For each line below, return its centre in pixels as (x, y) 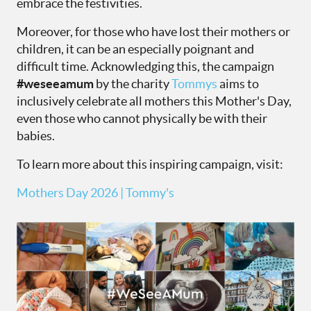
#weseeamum (55, 84)
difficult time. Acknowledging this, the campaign (145, 67)
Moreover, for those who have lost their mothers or (153, 32)
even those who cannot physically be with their (142, 119)
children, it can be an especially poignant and (135, 49)
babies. (36, 136)
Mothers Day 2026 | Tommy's (95, 193)
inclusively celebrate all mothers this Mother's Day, (154, 101)
